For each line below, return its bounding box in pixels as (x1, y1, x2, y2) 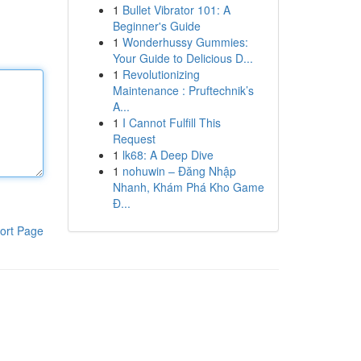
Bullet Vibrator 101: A (122, 2, 230, 18)
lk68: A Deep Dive (122, 147, 214, 163)
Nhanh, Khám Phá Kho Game (112, 179, 264, 195)
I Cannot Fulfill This (122, 114, 221, 131)
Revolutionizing (122, 66, 200, 82)
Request (112, 131, 156, 147)
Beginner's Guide (112, 18, 201, 34)
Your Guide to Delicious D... (112, 50, 253, 66)
